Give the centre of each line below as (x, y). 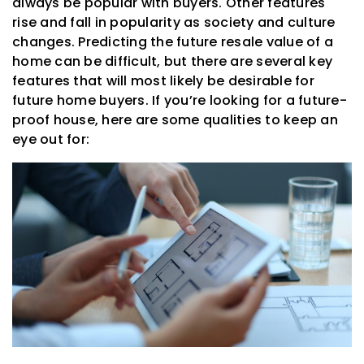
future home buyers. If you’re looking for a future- (180, 101)
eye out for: (51, 140)
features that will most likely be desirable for (163, 81)
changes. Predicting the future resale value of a (173, 42)
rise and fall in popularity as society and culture (174, 23)
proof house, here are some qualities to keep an (175, 120)
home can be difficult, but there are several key (172, 62)
